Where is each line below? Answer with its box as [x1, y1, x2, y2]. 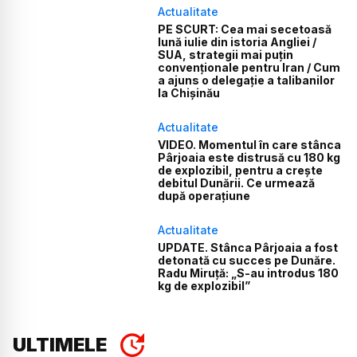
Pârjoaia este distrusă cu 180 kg [158, 151, 341, 165]
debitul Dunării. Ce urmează [158, 176, 316, 190]
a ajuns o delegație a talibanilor [158, 73, 335, 88]
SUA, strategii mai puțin [158, 48, 294, 62]
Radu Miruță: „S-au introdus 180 [158, 266, 339, 280]
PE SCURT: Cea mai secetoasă [158, 22, 332, 37]
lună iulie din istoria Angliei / [158, 35, 317, 49]
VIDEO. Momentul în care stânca [158, 138, 342, 152]
